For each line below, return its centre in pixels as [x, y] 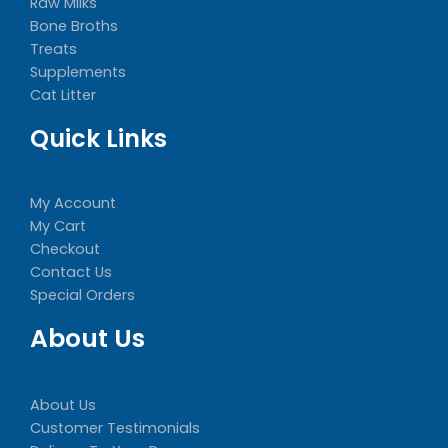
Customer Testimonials [115, 428]
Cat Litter [63, 95]
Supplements [78, 72]
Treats [53, 49]
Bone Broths [74, 26]
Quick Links [98, 139]
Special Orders [82, 295]
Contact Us [71, 272]
